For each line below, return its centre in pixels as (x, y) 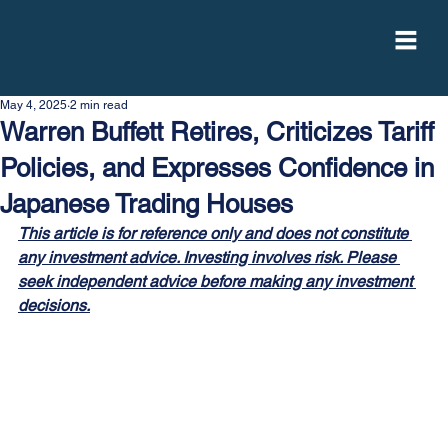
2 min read (99, 104)
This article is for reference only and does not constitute (215, 233)
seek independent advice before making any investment (217, 281)
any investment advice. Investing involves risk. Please (209, 257)
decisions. (54, 305)
